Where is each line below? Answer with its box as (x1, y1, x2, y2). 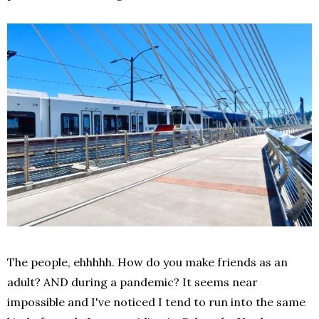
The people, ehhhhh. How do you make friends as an (7, 254, 288, 269)
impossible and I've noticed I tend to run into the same (7, 294, 305, 309)
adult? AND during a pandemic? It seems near (7, 274, 258, 289)
